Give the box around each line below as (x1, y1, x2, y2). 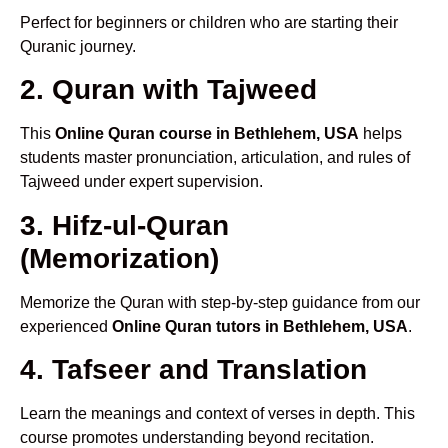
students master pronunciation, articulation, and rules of (20, 149, 410, 167)
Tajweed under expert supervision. (20, 173, 263, 191)
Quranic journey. (20, 37, 136, 55)
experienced (20, 317, 112, 335)
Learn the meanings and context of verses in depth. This (20, 404, 415, 422)
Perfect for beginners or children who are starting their (20, 13, 398, 31)
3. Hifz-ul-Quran (20, 209, 229, 241)
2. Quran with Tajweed (20, 74, 317, 106)
